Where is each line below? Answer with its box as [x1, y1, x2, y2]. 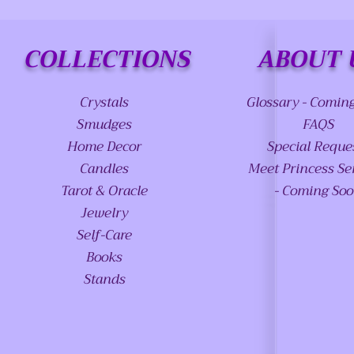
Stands [83, 268, 126, 292]
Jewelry [81, 201, 129, 225]
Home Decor [67, 135, 142, 159]
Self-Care [77, 224, 133, 247]
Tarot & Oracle [61, 179, 149, 203]
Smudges [77, 113, 133, 137]
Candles [80, 157, 130, 181]
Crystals [80, 91, 130, 115]
